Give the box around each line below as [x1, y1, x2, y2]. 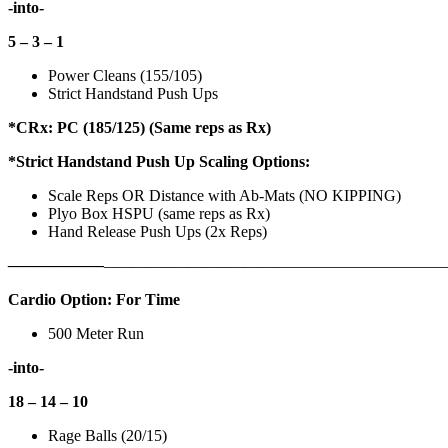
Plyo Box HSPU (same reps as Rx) [48, 205, 274, 223]
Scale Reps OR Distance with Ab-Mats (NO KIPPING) [48, 187, 405, 205]
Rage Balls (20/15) [48, 427, 171, 445]
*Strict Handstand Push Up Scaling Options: [8, 153, 314, 171]
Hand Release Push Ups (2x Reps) [48, 223, 271, 241]
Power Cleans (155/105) [48, 67, 206, 85]
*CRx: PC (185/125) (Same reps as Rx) [8, 119, 275, 137]
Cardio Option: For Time [8, 291, 184, 309]
